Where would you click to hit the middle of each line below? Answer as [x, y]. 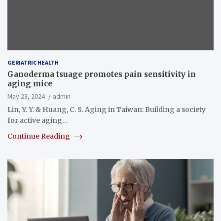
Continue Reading [39, 136]
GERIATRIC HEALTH [33, 63]
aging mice [30, 84]
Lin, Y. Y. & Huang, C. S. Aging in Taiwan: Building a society [107, 110]
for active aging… [38, 121]
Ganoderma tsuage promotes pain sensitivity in [102, 74]
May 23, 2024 [26, 96]
